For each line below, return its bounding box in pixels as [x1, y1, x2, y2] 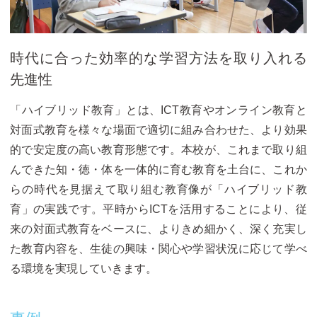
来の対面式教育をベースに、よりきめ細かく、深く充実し [10, 223, 307, 236]
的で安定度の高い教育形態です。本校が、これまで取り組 [10, 144, 307, 156]
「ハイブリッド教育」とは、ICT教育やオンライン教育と [10, 104, 307, 117]
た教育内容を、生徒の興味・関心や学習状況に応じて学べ [10, 243, 307, 255]
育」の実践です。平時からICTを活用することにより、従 [10, 203, 307, 216]
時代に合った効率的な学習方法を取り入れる [10, 50, 307, 67]
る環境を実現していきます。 [10, 263, 158, 275]
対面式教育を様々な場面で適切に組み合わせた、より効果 [10, 124, 307, 137]
